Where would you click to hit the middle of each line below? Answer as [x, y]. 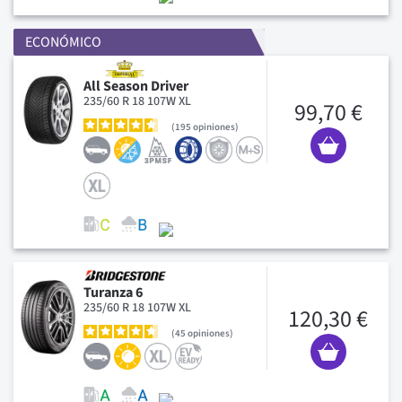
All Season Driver [136, 86]
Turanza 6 [113, 292]
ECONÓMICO [63, 42]
